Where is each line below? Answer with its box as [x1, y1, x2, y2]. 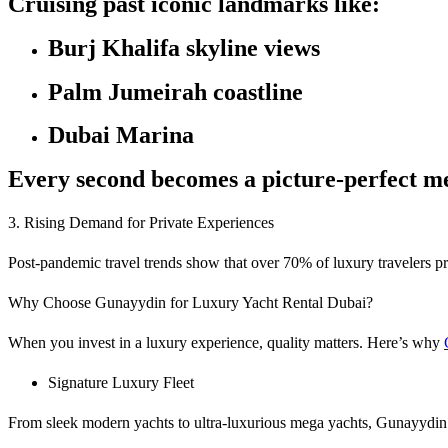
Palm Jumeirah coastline [48, 78, 303, 105]
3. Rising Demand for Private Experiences [8, 214, 274, 232]
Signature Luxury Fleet [48, 374, 194, 392]
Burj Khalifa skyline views [48, 34, 320, 61]
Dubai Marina [48, 122, 194, 149]
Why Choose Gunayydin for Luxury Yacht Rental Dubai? [8, 294, 373, 312]
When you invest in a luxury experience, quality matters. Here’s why [8, 334, 444, 352]
